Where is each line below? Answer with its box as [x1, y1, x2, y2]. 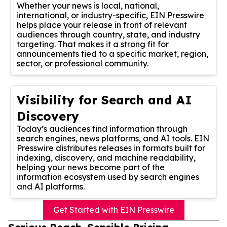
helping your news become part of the [17, 162, 165, 172]
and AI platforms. [17, 181, 85, 192]
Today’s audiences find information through [17, 123, 187, 134]
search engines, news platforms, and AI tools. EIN [17, 133, 209, 143]
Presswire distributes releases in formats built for [17, 142, 205, 153]
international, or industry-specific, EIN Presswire [17, 10, 204, 20]
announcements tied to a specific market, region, [17, 48, 208, 59]
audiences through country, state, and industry [17, 29, 200, 40]
